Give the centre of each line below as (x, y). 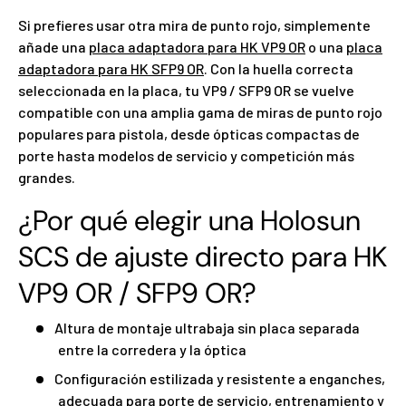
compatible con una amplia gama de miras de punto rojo (200, 111)
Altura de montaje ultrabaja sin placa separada (207, 328)
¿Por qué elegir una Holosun (189, 220)
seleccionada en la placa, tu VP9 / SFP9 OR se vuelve (186, 90)
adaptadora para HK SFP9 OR (111, 68)
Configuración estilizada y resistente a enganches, (220, 379)
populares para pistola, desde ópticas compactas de (189, 133)
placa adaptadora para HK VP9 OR (197, 46)
